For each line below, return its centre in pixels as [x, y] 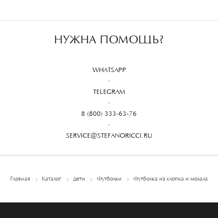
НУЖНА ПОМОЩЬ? [109, 40]
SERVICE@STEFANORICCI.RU [109, 136]
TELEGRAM [109, 92]
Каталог [52, 179]
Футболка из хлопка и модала [171, 179]
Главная [20, 179]
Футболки [109, 179]
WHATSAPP [109, 71]
